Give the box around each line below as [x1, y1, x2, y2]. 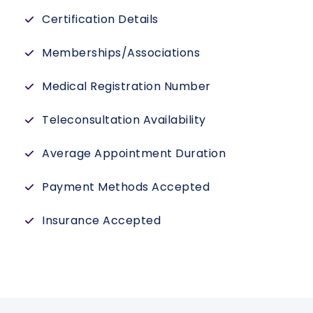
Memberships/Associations [42, 44, 200, 61]
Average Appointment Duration [42, 145, 226, 161]
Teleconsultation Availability [42, 111, 206, 128]
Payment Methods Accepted [42, 178, 210, 195]
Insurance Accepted [42, 212, 161, 228]
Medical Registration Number [42, 78, 211, 94]
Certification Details [42, 10, 159, 27]
